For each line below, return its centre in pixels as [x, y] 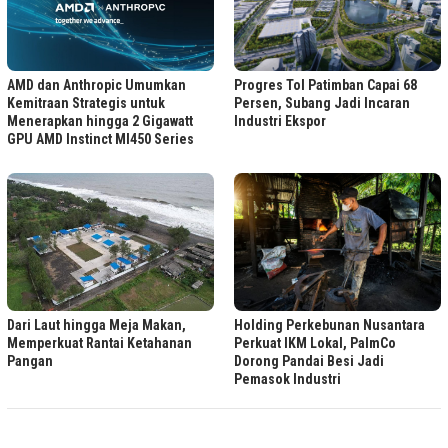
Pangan [30, 361]
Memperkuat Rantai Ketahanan [99, 343]
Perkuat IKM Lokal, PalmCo [315, 343]
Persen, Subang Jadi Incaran [322, 103]
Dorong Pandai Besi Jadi [309, 361]
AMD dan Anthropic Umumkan [96, 85]
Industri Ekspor [280, 121]
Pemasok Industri [287, 379]
